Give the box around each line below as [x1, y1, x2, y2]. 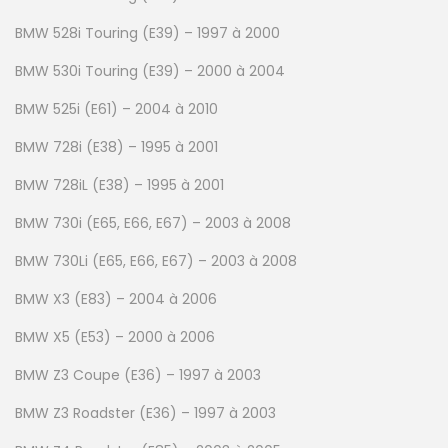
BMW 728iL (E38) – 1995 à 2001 [15, 174, 224, 195]
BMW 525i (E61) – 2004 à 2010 [15, 98, 218, 119]
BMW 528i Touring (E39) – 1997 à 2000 [15, 22, 280, 43]
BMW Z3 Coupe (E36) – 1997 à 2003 [15, 364, 261, 385]
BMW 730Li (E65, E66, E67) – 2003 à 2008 [15, 250, 297, 271]
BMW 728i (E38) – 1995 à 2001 [15, 136, 218, 157]
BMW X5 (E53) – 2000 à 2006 [15, 326, 215, 347]
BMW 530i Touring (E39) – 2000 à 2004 [15, 60, 285, 81]
